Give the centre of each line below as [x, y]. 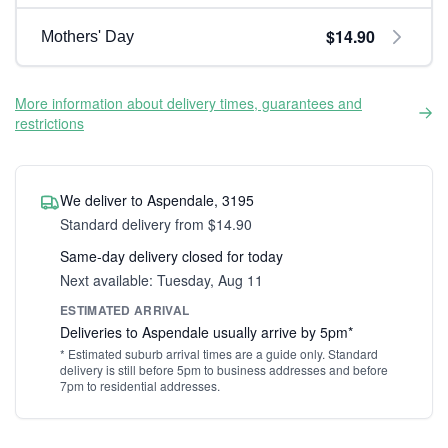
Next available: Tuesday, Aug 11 [161, 280]
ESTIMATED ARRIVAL [125, 310]
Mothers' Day [87, 36]
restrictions [49, 123]
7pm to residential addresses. [140, 385]
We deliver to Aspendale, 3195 [157, 200]
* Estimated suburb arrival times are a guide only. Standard [219, 353]
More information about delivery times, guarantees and [188, 103]
